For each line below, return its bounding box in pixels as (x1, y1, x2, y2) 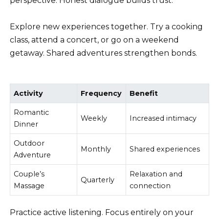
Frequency (81, 88, 122, 98)
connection (130, 181, 171, 190)
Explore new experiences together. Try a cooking (10, 22, 203, 31)
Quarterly (81, 175, 115, 184)
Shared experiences (130, 144, 200, 153)
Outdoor (14, 138, 45, 148)
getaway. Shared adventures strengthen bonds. (10, 48, 197, 58)
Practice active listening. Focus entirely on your (10, 208, 194, 218)
